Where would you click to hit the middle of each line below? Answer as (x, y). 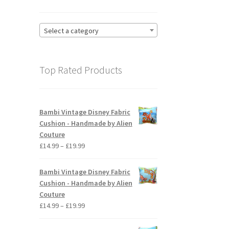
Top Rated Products (81, 70)
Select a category (71, 31)
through (96, 179)
